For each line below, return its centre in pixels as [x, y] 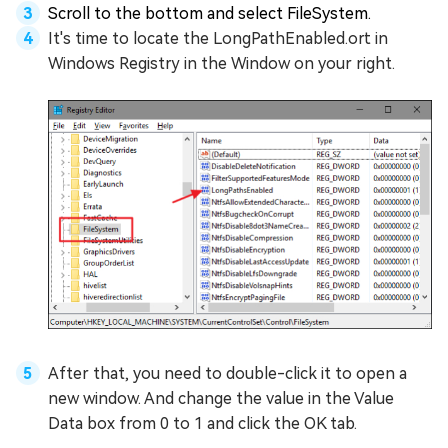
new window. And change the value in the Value [221, 398]
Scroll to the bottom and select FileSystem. [209, 13]
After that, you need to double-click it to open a [227, 373]
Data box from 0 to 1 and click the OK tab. [202, 423]
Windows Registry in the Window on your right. [221, 63]
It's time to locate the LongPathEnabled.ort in [218, 38]
